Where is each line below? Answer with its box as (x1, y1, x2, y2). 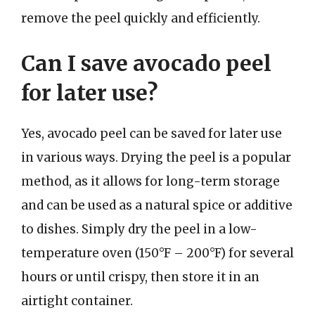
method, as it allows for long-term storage (21, 173, 280, 189)
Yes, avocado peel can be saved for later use (21, 125, 282, 141)
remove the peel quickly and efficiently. (21, 11, 260, 26)
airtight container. (21, 292, 133, 309)
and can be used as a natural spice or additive (21, 197, 292, 213)
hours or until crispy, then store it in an (21, 269, 259, 285)
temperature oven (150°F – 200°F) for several (21, 245, 294, 261)
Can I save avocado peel (21, 49, 271, 77)
